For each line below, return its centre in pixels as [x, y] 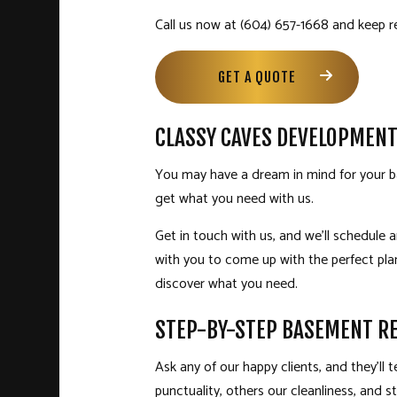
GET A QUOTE [257, 78]
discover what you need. [226, 284]
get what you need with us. [234, 199]
